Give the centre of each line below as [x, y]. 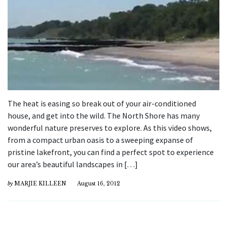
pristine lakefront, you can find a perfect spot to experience [111, 152]
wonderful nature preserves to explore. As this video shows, [110, 128]
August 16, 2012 [99, 184]
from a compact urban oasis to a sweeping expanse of [100, 140]
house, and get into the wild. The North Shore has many [104, 116]
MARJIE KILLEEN [40, 184]
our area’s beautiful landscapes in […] [73, 164]
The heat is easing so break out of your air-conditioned [102, 104]
